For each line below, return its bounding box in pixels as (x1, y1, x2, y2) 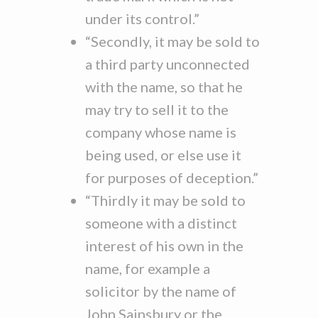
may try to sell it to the (85, 101, 229, 118)
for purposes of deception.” (85, 169, 258, 186)
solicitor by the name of (85, 283, 236, 300)
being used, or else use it (85, 146, 241, 163)
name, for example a (85, 260, 210, 277)
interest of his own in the (85, 237, 243, 254)
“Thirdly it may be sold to (85, 192, 246, 209)
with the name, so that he (85, 78, 243, 95)
